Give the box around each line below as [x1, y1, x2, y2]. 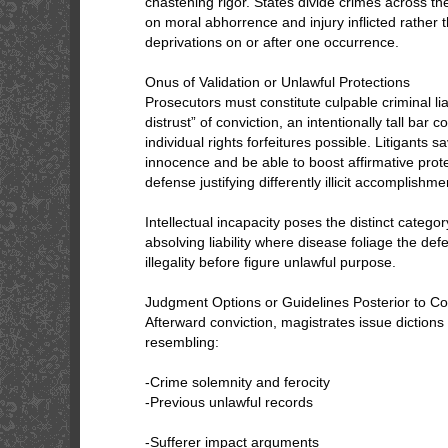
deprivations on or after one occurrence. [145, 34, 399, 50]
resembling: [145, 334, 219, 350]
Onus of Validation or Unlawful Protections [145, 74, 410, 90]
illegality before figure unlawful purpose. [145, 254, 396, 270]
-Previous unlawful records [145, 394, 313, 410]
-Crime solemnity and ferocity [145, 374, 330, 390]
